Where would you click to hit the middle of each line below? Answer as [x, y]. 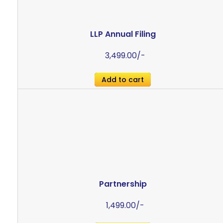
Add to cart [123, 80]
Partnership [123, 184]
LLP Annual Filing [123, 34]
